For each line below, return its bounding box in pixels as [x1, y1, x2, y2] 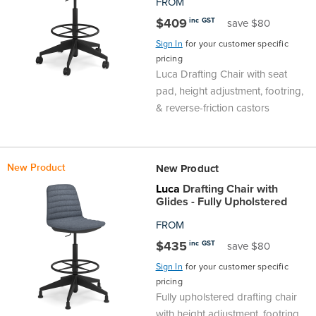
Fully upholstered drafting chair [155, 288, 297, 305]
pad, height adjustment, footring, [155, 83, 303, 99]
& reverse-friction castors [155, 99, 269, 116]
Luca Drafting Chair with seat [155, 66, 287, 82]
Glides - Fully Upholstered [155, 193, 287, 209]
